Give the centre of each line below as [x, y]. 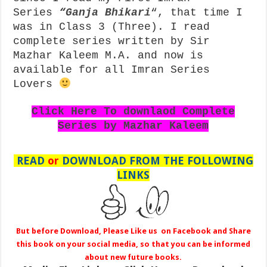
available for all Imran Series [112, 70]
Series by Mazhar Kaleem [133, 126]
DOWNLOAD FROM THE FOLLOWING [157, 161]
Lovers [36, 84]
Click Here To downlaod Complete [133, 111]
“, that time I [197, 13]
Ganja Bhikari [108, 13]
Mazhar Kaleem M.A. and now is [108, 55]
